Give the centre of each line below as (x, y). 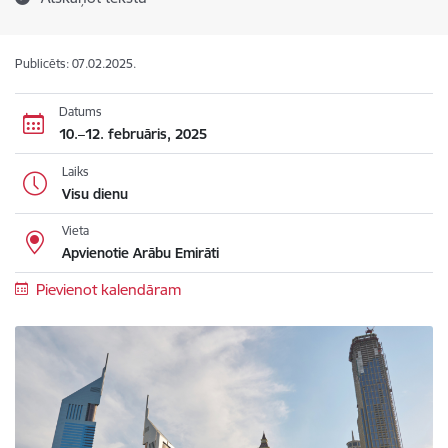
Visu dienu (94, 193)
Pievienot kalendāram (108, 289)
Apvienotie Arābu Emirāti (140, 253)
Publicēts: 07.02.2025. (75, 63)
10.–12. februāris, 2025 (132, 133)
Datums (80, 111)
